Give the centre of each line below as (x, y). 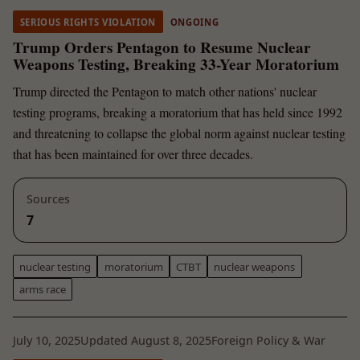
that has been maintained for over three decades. (133, 153)
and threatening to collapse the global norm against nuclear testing (179, 133)
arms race (43, 289)
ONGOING (194, 22)
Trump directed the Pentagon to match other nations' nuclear (165, 91)
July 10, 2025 (47, 340)
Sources (48, 199)
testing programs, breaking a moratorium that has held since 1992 (178, 112)
